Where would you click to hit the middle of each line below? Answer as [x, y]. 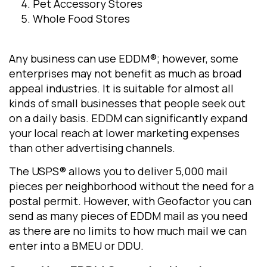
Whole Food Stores [81, 19]
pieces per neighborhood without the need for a [131, 186]
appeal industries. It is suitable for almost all [121, 89]
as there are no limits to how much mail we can [128, 230]
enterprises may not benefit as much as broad [125, 74]
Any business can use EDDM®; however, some [124, 59]
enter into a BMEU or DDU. [77, 245]
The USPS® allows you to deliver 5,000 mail [118, 171]
